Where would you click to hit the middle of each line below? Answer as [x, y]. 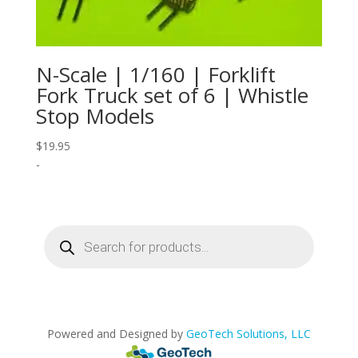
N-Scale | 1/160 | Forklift [155, 75]
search [60, 241]
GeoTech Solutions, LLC [248, 334]
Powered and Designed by [116, 334]
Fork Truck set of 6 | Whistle [172, 95]
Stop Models [95, 116]
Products [66, 230]
